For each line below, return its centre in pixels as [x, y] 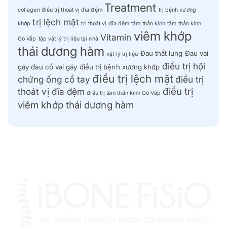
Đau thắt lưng [161, 53]
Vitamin [116, 37]
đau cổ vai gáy [54, 67]
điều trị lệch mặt [133, 79]
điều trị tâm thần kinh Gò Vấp [124, 93]
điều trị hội [184, 66]
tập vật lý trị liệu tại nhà [68, 39]
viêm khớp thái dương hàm [76, 105]
